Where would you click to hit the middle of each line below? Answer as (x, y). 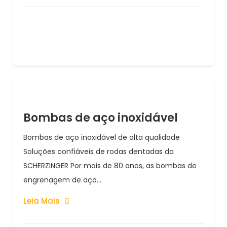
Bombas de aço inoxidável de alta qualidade (102, 137)
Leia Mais (42, 201)
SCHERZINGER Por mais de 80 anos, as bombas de (110, 166)
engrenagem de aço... (63, 180)
